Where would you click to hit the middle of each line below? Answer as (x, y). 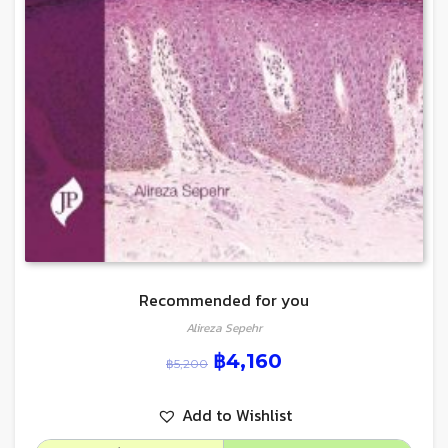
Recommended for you (224, 299)
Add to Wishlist (236, 414)
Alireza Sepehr (224, 327)
